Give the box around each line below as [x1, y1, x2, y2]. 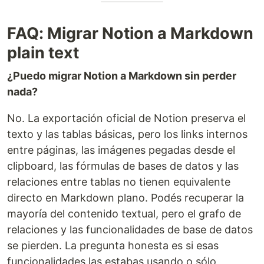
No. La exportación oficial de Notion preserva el [7, 112, 246, 124]
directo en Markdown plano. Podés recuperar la [7, 192, 244, 204]
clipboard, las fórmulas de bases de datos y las [7, 160, 239, 172]
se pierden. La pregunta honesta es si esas [7, 239, 219, 252]
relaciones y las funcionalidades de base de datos [7, 223, 253, 236]
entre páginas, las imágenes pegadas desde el [7, 144, 235, 156]
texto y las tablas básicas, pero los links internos [7, 128, 247, 140]
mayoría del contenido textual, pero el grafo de [7, 207, 241, 220]
